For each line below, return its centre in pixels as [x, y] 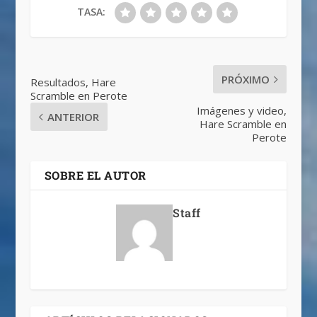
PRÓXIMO [246, 79]
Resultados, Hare [73, 82]
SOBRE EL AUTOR [95, 175]
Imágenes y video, [242, 110]
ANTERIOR [73, 116]
